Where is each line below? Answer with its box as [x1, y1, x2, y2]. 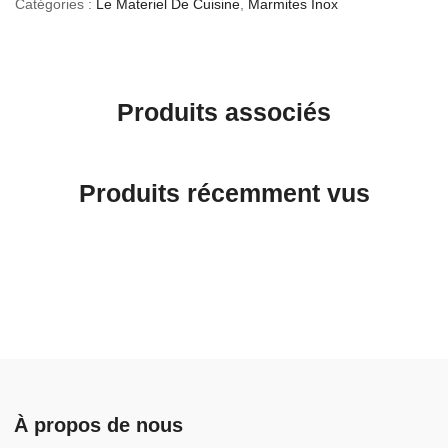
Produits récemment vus [78, 179, 370, 207]
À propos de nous [14, 414, 183, 436]
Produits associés [117, 98, 331, 126]
